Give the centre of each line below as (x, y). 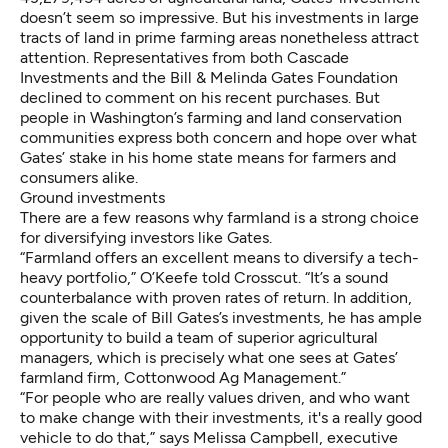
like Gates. (233, 237)
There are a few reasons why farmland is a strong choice (219, 217)
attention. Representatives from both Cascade (184, 57)
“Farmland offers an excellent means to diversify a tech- (219, 257)
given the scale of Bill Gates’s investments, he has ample (221, 317)
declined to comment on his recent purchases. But (200, 97)
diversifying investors (119, 237)
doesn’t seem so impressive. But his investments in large (219, 17)
